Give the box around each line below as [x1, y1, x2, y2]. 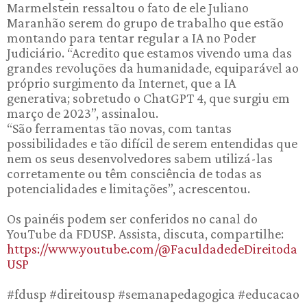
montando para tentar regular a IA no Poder [7, 29, 256, 45]
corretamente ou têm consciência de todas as [7, 165, 262, 181]
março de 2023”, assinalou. [7, 105, 158, 121]
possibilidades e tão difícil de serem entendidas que [7, 135, 297, 151]
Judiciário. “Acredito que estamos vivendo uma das [7, 45, 292, 60]
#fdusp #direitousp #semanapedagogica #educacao [7, 286, 299, 302]
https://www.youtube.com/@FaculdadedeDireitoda [7, 241, 297, 256]
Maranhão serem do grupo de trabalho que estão [7, 14, 284, 30]
